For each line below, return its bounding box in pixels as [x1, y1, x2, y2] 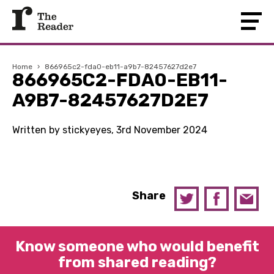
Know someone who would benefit [15, 238, 259, 255]
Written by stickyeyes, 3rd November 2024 [12, 124, 207, 136]
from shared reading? [57, 254, 217, 271]
